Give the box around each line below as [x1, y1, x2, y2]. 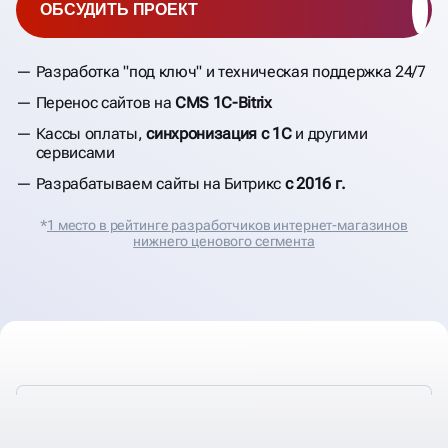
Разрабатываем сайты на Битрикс [35, 174, 285, 193]
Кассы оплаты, [35, 124, 147, 143]
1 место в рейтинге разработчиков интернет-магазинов [47, 217, 408, 233]
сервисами [35, 143, 115, 162]
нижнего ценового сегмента [133, 233, 315, 249]
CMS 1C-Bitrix [174, 93, 272, 112]
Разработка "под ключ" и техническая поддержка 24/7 [35, 62, 426, 81]
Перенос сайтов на [35, 93, 175, 112]
